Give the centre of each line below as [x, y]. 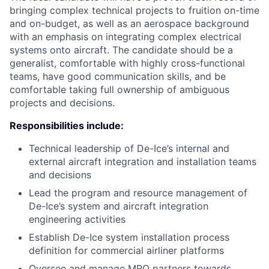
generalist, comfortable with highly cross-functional [127, 63]
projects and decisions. [62, 103]
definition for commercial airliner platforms [126, 250]
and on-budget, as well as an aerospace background [129, 23]
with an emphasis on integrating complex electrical [125, 37]
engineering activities [77, 219]
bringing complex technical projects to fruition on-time [134, 10]
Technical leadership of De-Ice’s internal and [129, 148]
